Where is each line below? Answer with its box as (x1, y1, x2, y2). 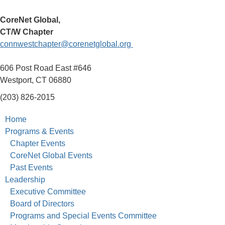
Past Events (10, 163, 53, 172)
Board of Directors (10, 199, 74, 208)
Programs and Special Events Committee (10, 211, 157, 220)
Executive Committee (10, 187, 86, 196)
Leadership (5, 175, 45, 184)
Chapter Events (10, 139, 65, 148)
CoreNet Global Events (10, 151, 92, 160)
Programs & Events (5, 127, 74, 136)
